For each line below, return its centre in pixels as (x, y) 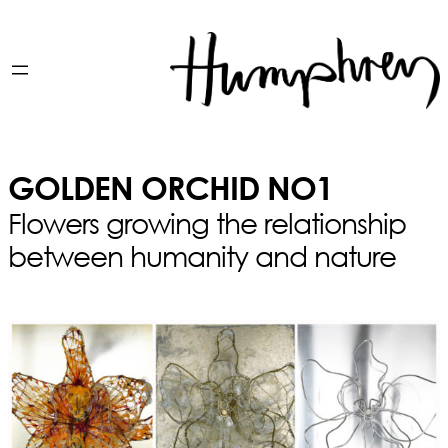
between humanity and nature (202, 255)
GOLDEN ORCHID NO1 (170, 187)
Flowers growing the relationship (207, 222)
